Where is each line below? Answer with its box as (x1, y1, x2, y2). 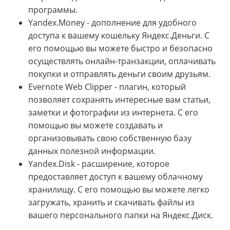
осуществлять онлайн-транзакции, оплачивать (28, 55, 216, 67)
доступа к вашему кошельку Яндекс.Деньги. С (28, 30, 209, 42)
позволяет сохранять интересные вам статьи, (28, 94, 210, 106)
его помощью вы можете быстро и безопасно (28, 43, 213, 54)
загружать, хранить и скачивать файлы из (28, 197, 195, 208)
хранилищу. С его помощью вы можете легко (28, 184, 209, 196)
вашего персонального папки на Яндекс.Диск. (28, 209, 213, 221)
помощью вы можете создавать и (28, 120, 163, 131)
